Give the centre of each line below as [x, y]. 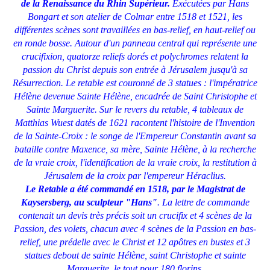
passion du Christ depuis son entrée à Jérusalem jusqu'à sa [135, 69]
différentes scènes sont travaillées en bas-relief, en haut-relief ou [135, 30]
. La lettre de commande [203, 202]
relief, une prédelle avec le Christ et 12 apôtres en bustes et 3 [135, 242]
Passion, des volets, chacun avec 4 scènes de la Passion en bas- [135, 228]
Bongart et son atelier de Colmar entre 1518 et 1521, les [135, 16]
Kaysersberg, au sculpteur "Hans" [89, 202]
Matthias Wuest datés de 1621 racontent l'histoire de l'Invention [135, 122]
